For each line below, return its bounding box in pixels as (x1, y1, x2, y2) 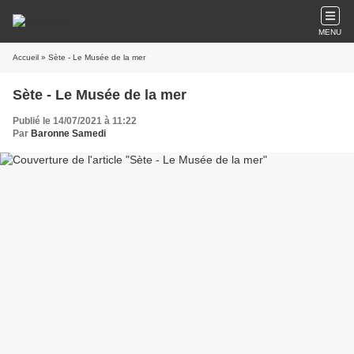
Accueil (13, 53, 39, 62)
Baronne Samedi (31, 128, 106, 139)
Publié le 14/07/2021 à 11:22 (13, 115, 137, 126)
